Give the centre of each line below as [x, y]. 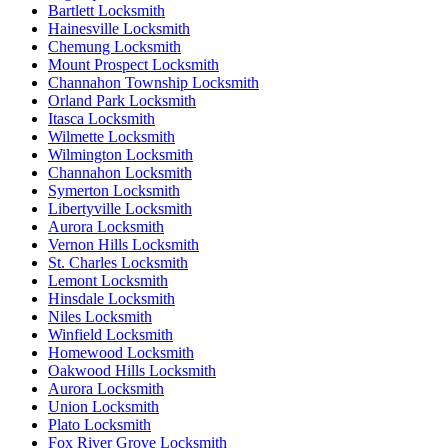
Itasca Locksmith [101, 118]
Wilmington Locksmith [120, 154]
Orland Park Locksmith [122, 100]
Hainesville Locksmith [119, 28]
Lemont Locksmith [108, 280]
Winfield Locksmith [110, 334]
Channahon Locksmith [120, 172]
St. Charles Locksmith [118, 262]
